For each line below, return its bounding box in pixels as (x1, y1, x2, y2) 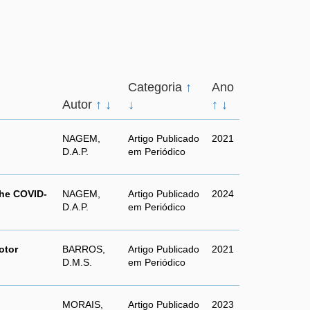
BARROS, (62, 244, 105, 255)
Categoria (128, 80, 185, 94)
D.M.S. (62, 257, 92, 268)
